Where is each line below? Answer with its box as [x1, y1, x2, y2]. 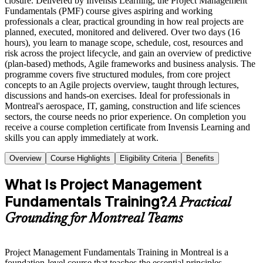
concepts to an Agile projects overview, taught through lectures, [5, 79, 239, 90]
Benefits [186, 153, 214, 163]
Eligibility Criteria [120, 153, 177, 163]
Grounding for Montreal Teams [5, 211, 183, 226]
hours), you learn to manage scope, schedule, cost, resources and [5, 37, 243, 48]
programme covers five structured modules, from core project [5, 69, 230, 79]
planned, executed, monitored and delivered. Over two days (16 [5, 26, 240, 37]
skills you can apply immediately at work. [5, 132, 159, 143]
